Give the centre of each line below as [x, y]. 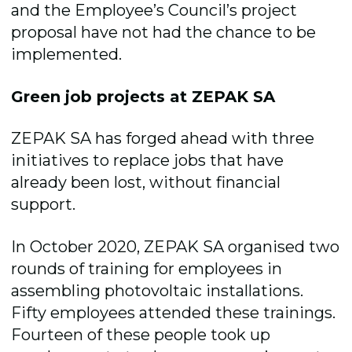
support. [46, 205]
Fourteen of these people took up [141, 334]
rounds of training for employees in [147, 268]
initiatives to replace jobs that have [148, 161]
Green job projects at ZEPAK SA [143, 96]
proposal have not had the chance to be [164, 33]
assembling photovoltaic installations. [158, 290]
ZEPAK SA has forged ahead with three [163, 139]
